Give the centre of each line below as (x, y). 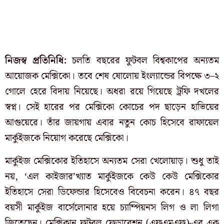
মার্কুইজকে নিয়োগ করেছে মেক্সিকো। (67, 138)
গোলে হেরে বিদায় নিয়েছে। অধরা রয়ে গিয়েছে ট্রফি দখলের (112, 92)
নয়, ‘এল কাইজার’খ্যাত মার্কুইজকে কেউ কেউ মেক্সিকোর (112, 176)
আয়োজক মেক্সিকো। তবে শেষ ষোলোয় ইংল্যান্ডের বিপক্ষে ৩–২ (112, 76)
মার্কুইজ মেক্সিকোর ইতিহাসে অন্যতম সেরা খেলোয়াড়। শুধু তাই (112, 161)
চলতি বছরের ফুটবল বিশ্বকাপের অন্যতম (143, 61)
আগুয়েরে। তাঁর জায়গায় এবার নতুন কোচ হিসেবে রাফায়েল (112, 123)
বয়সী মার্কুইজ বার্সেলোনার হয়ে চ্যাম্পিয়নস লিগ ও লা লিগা (112, 207)
